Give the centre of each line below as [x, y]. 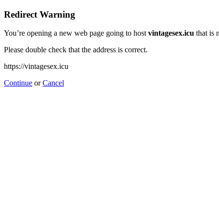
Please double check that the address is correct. [76, 50]
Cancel [53, 83]
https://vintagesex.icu [36, 66]
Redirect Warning [40, 14]
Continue [18, 83]
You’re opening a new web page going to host [76, 33]
